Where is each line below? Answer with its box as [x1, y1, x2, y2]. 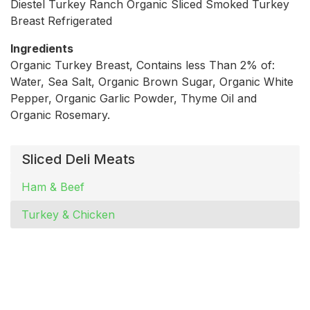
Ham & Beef [21, 179, 84, 194]
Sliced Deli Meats [21, 150, 135, 167]
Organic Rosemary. [10, 107, 110, 122]
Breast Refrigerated [10, 13, 112, 28]
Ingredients [10, 41, 73, 55]
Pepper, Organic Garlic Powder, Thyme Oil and [10, 91, 257, 105]
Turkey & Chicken [21, 207, 115, 221]
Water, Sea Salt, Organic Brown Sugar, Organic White [10, 74, 293, 89]
